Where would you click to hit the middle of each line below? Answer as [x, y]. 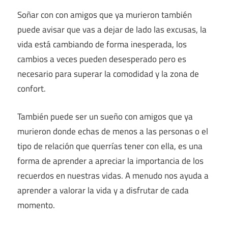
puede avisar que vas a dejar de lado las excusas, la [112, 30]
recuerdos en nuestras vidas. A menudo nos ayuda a [113, 175]
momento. [36, 205]
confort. [32, 89]
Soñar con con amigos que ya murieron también [105, 15]
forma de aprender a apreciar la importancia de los [110, 161]
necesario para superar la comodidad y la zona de [108, 74]
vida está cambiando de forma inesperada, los [102, 45]
